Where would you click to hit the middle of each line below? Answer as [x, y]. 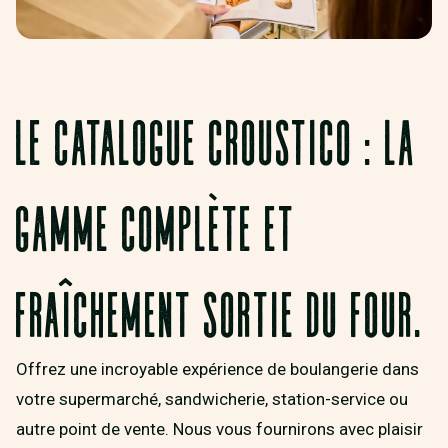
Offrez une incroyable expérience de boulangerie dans [217, 369]
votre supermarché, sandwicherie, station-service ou [212, 399]
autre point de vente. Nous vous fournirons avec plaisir [219, 429]
